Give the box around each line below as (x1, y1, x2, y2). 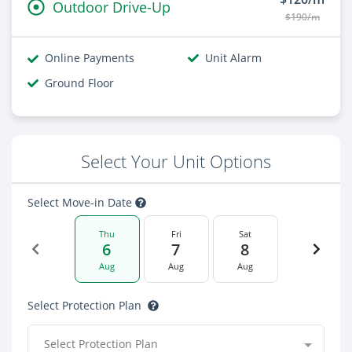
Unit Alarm (205, 50, 262, 65)
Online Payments (45, 50, 134, 65)
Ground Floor (45, 75, 114, 90)
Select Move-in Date (27, 195, 135, 210)
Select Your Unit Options (81, 150, 271, 173)
